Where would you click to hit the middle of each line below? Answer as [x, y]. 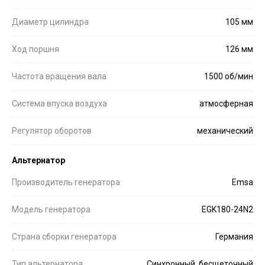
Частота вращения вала [59, 76]
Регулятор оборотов [52, 130]
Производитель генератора [66, 182]
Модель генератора [51, 209]
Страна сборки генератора [64, 236]
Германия [234, 236]
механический [225, 130]
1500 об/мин [229, 76]
